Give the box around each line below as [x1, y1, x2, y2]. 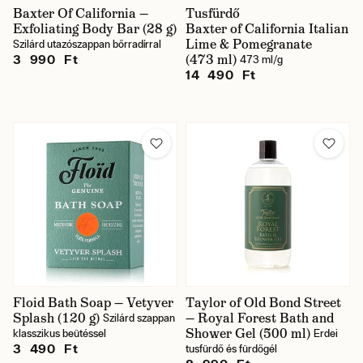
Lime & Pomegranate [186, 36, 312, 53]
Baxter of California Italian [186, 20, 348, 37]
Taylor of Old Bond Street [186, 294, 341, 311]
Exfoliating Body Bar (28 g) [13, 20, 177, 37]
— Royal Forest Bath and [186, 310, 334, 327]
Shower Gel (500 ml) [186, 325, 310, 342]
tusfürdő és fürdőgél [186, 343, 277, 355]
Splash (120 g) [13, 310, 100, 327]
